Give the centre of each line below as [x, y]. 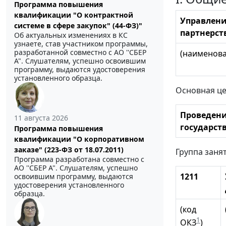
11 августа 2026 [41, 118]
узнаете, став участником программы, [81, 44]
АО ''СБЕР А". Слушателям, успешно [76, 168]
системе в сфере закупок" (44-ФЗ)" [78, 26]
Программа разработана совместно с [79, 159]
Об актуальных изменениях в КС [71, 35]
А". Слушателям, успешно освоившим [80, 61]
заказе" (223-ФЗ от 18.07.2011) [69, 150]
